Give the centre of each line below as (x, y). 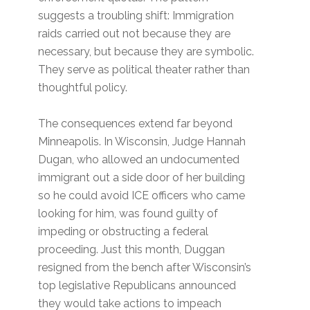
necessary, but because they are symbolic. (146, 52)
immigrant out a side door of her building (142, 178)
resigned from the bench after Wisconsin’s (145, 268)
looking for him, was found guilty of (128, 214)
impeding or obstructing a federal (124, 232)
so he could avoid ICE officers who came (142, 196)
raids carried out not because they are (135, 34)
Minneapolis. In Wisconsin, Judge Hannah (142, 142)
